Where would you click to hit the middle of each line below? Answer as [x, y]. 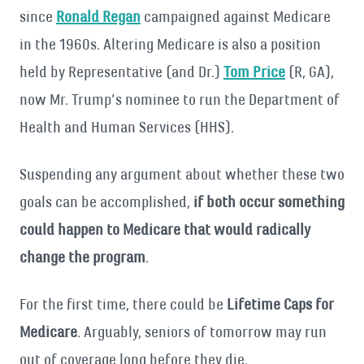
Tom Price [254, 72]
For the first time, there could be [123, 304]
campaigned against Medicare [236, 17]
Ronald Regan [98, 17]
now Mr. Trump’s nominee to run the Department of [180, 100]
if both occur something [269, 202]
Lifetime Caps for [280, 304]
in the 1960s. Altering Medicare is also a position [170, 44]
